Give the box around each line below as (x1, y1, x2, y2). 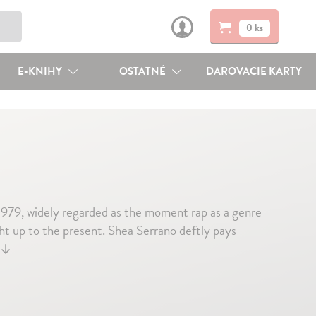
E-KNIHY (17, 63, 64, 79)
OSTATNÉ (119, 63, 169, 79)
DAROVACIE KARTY (206, 63, 303, 79)
